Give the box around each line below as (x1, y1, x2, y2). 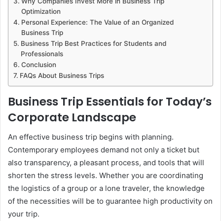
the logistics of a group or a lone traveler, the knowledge (8, 184, 205, 193)
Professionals (20, 49, 63, 58)
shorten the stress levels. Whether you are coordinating (8, 171, 203, 181)
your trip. (8, 209, 39, 219)
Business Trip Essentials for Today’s (8, 93, 212, 110)
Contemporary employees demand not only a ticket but (8, 145, 199, 155)
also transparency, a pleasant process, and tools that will (8, 158, 204, 168)
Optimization (21, 7, 61, 15)
